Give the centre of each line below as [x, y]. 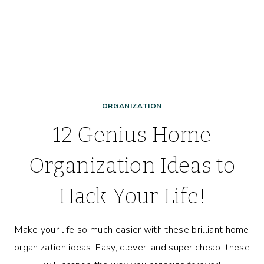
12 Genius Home [132, 135]
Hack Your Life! [132, 197]
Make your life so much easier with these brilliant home [132, 230]
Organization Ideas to [132, 166]
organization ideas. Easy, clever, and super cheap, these [132, 248]
